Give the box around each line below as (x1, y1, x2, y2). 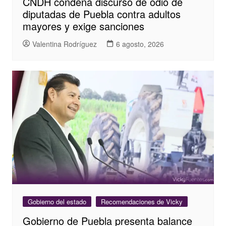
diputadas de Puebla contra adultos (22, 7, 181, 22)
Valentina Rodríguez (32, 38, 97, 49)
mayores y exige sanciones (22, 19, 144, 34)
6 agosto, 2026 (116, 38, 164, 49)
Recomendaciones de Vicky (100, 197, 183, 207)
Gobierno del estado (27, 197, 86, 207)
